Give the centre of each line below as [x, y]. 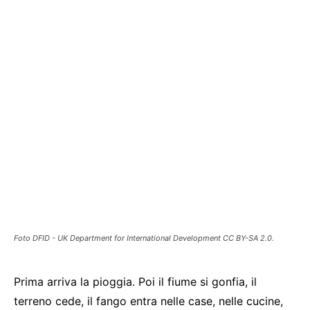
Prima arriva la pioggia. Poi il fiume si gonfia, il [135, 282]
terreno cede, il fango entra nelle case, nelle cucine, [148, 301]
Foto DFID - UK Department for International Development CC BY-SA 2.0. [144, 238]
